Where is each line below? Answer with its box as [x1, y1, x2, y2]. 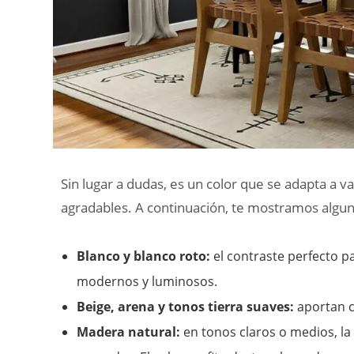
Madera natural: [77, 323, 180, 341]
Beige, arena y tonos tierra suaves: [77, 298, 294, 316]
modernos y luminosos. [77, 273, 217, 291]
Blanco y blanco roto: [77, 247, 210, 265]
